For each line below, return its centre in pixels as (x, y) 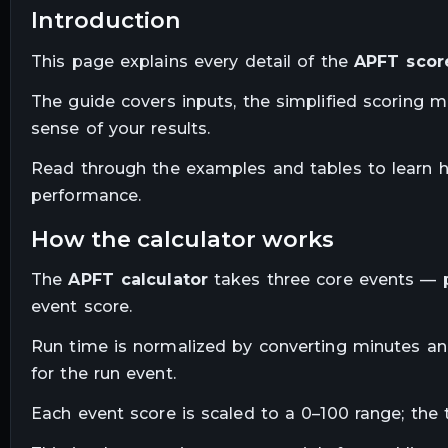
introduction (109, 20)
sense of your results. (121, 128)
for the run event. (103, 374)
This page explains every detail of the (192, 62)
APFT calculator (138, 280)
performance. (86, 195)
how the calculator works (191, 238)
